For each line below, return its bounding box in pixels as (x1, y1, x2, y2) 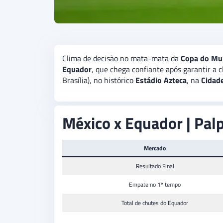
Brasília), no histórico (62, 74, 135, 87)
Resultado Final (135, 161, 174, 171)
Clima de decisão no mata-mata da (62, 52, 181, 65)
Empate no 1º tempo (129, 180, 181, 190)
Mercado (144, 143, 166, 153)
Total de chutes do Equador (121, 198, 188, 208)
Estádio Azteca (135, 74, 187, 87)
